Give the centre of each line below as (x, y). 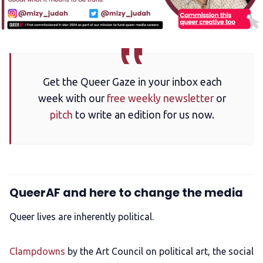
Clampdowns (37, 251)
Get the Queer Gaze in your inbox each (132, 82)
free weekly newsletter (160, 98)
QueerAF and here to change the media (126, 193)
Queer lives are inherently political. (82, 216)
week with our (73, 98)
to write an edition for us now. (144, 114)
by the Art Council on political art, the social (159, 251)
